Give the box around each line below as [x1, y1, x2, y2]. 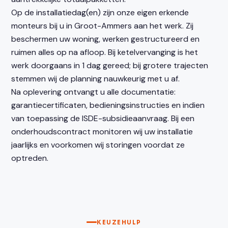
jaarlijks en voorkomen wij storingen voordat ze [11, 139, 185, 150]
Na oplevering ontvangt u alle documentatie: [11, 86, 176, 97]
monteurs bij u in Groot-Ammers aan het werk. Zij [11, 20, 194, 31]
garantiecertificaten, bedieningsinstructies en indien [11, 99, 205, 110]
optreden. [11, 152, 49, 163]
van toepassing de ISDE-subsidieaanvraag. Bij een [11, 112, 195, 124]
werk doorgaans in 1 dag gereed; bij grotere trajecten [11, 60, 209, 71]
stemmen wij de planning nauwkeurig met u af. [11, 73, 180, 84]
